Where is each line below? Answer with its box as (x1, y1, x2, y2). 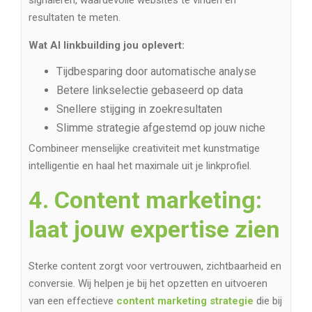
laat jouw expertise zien (29, 215, 280, 244)
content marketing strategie (116, 295, 253, 308)
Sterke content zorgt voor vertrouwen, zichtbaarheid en (29, 260, 281, 273)
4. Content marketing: (29, 186, 262, 214)
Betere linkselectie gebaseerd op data (56, 84, 243, 97)
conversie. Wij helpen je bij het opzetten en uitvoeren (29, 277, 267, 290)
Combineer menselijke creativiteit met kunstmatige (29, 142, 260, 155)
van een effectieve (29, 295, 116, 308)
